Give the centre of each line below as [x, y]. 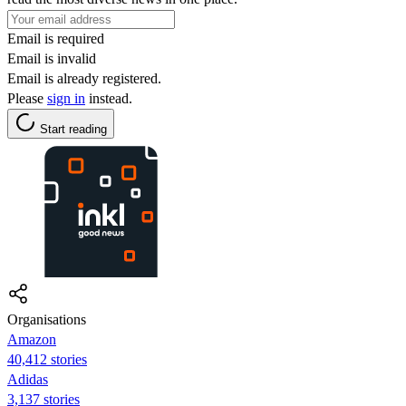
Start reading [73, 129]
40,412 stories [47, 359]
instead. [109, 98]
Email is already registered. [84, 78]
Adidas [28, 379]
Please [27, 98]
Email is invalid [52, 58]
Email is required [56, 38]
